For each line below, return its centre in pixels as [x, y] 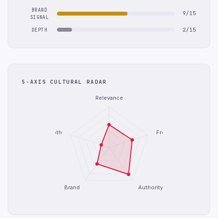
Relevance [109, 98]
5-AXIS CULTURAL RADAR [64, 82]
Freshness [171, 132]
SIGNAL [39, 17]
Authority [150, 187]
